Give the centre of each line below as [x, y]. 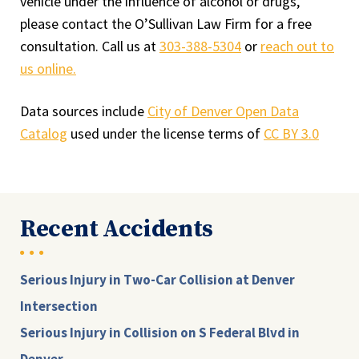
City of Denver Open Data [223, 111]
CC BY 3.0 [291, 133]
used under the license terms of [165, 133]
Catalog [44, 133]
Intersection [59, 306]
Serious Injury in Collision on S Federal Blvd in [160, 333]
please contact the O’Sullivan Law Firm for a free [166, 24]
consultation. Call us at [90, 46]
